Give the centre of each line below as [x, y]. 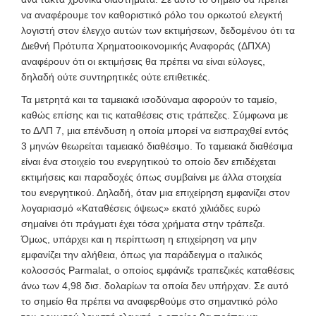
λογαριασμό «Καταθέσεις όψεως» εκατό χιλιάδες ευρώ [141, 208]
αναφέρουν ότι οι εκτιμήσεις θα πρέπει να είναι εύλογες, [143, 61]
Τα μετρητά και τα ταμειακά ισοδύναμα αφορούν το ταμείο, [149, 99]
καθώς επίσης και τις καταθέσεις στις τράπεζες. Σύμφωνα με [154, 115]
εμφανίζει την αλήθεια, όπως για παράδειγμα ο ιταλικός [142, 254]
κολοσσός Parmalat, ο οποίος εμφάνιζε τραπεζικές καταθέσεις [158, 270]
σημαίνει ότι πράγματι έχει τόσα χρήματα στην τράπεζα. [143, 223]
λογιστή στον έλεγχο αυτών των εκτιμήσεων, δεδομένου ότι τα [158, 30]
